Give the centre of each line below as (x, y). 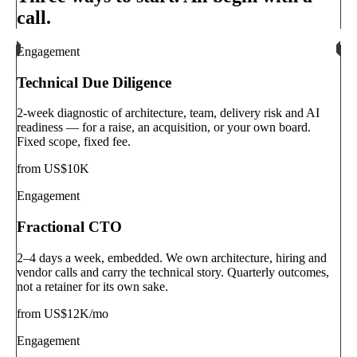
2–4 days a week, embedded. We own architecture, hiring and (172, 257)
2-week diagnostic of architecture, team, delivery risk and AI (168, 113)
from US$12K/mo (63, 313)
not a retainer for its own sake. (92, 286)
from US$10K (53, 169)
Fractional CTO (69, 227)
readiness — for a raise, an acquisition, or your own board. (164, 127)
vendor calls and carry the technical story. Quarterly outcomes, (173, 272)
